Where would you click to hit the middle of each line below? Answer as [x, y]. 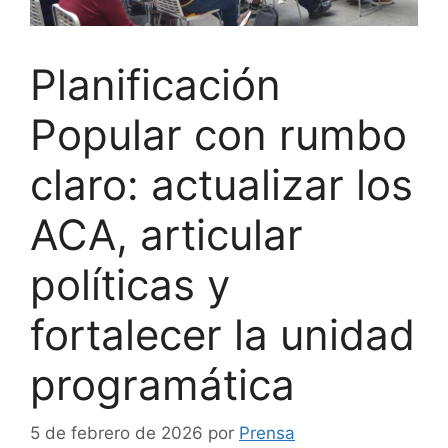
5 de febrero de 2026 [116, 433]
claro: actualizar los [221, 184]
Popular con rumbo [218, 134]
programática [162, 384]
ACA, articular [166, 234]
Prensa [267, 433]
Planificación [155, 84]
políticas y [130, 284]
